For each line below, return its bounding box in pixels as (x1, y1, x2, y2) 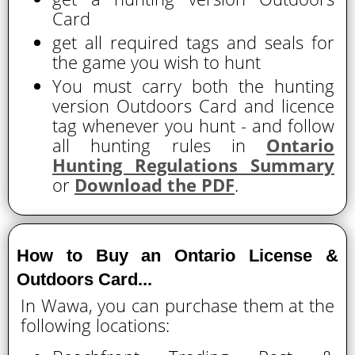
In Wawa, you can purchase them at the (21, 293, 334, 317)
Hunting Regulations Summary (52, 153, 334, 177)
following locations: (21, 313, 170, 337)
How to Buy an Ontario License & (17, 246, 338, 265)
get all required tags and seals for (52, 30, 334, 54)
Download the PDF (74, 173, 235, 197)
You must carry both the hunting (52, 74, 334, 97)
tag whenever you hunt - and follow (52, 113, 334, 137)
